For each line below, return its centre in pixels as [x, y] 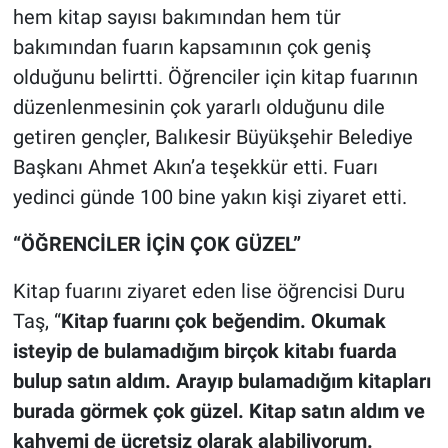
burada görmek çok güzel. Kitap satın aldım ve [218, 410]
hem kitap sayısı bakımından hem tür [176, 16]
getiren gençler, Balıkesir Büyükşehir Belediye [212, 136]
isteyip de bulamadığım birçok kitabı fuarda [204, 350]
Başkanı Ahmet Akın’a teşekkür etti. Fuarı [195, 166]
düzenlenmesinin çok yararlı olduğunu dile [198, 106]
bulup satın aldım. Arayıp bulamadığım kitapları [221, 380]
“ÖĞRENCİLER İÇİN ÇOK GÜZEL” [156, 243]
